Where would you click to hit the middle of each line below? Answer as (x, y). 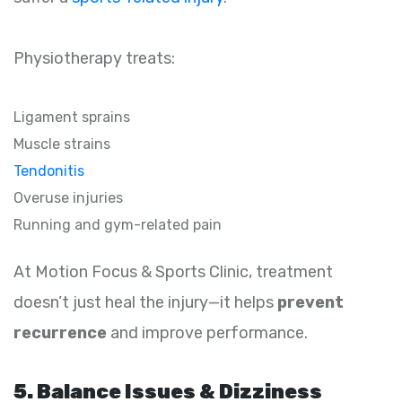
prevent (310, 303)
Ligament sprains (72, 118)
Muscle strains (62, 144)
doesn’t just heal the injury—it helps (145, 303)
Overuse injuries (68, 198)
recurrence (60, 333)
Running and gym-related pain (118, 225)
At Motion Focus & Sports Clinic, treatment (173, 272)
